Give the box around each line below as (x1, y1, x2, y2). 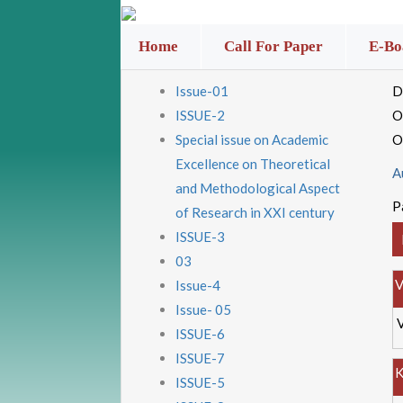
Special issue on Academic (175, 131, 329, 148)
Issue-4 (175, 277, 221, 293)
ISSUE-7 (175, 350, 226, 366)
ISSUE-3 (175, 228, 226, 245)
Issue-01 (175, 83, 229, 99)
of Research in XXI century (175, 204, 336, 220)
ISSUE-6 (175, 326, 226, 342)
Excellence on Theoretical (175, 156, 331, 172)
